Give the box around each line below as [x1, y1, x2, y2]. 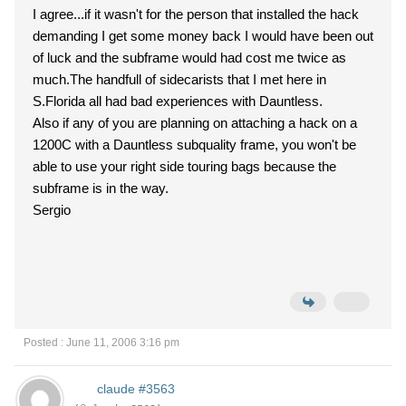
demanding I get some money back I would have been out [33, 28, 373, 43]
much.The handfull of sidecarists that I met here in [33, 72, 326, 87]
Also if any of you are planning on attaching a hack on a [33, 115, 357, 130]
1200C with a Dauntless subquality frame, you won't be [33, 137, 356, 152]
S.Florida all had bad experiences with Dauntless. [33, 93, 323, 109]
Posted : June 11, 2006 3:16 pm [24, 336, 179, 349]
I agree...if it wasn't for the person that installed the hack [33, 6, 359, 22]
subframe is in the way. [33, 180, 169, 196]
